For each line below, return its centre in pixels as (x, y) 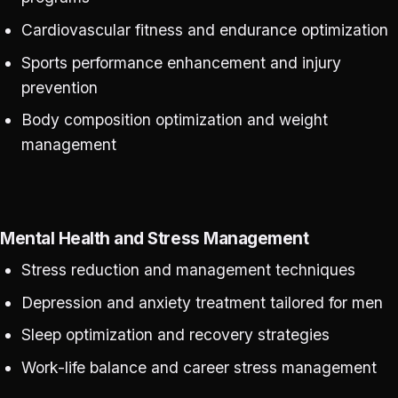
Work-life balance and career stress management (199, 368)
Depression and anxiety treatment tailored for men (202, 302)
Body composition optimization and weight (174, 120)
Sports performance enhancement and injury (181, 62)
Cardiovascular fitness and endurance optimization (204, 29)
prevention (59, 87)
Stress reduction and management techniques (188, 269)
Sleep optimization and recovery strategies (175, 335)
